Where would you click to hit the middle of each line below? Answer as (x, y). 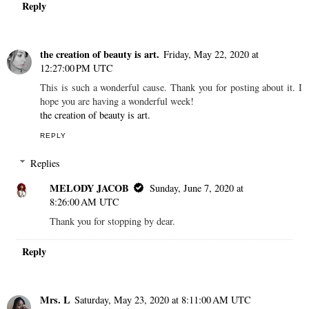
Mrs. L (55, 299)
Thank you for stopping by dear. (113, 221)
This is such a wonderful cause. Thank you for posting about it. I (171, 87)
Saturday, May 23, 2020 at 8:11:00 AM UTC (163, 299)
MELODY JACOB (90, 188)
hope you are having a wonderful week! (117, 101)
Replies (46, 163)
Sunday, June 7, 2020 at (197, 188)
